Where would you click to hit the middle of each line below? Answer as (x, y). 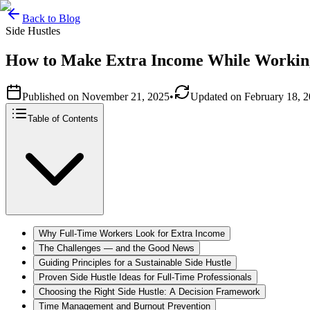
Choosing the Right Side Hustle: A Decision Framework (149, 291)
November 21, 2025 (126, 96)
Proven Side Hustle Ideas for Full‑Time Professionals (145, 277)
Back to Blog (51, 18)
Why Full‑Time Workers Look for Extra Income (132, 233)
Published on (51, 96)
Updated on (216, 96)
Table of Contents (63, 118)
